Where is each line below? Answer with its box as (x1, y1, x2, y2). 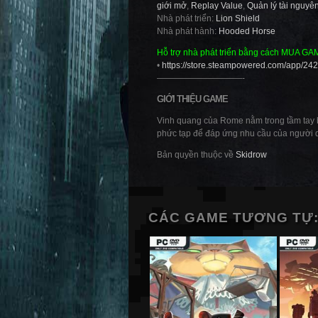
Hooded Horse (219, 26, 275, 36)
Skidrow (236, 150, 267, 160)
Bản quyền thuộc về (157, 150, 236, 160)
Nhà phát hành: (157, 26, 219, 36)
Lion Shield (216, 13, 260, 23)
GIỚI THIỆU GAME (157, 94, 228, 104)
